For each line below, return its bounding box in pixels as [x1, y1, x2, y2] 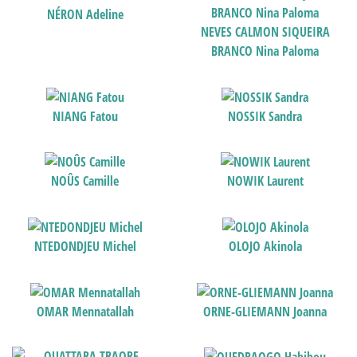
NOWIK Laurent [226, 172, 304, 190]
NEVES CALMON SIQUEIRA [200, 23, 330, 41]
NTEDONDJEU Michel [33, 237, 136, 255]
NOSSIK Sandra [228, 107, 303, 125]
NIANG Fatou [52, 107, 118, 125]
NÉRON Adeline [46, 5, 124, 23]
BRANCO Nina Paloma [211, 42, 320, 61]
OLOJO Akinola [228, 237, 302, 255]
